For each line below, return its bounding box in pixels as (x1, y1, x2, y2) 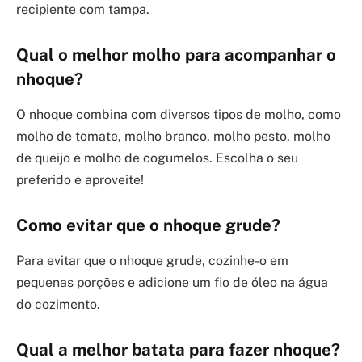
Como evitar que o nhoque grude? (16, 216, 280, 236)
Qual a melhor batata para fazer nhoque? (16, 340, 340, 360)
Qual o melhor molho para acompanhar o (16, 45, 336, 65)
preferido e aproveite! (16, 172, 144, 188)
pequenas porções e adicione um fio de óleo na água (16, 275, 328, 291)
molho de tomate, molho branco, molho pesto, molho (16, 128, 330, 145)
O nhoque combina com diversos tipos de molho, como (16, 107, 341, 123)
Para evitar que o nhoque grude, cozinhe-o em (16, 253, 288, 269)
